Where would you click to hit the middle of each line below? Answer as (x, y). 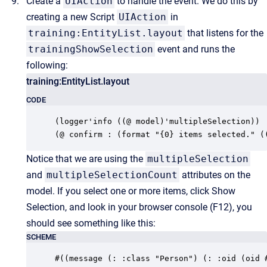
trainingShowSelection (91, 49)
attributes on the (215, 175)
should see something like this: (91, 223)
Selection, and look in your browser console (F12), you (139, 207)
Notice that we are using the (86, 159)
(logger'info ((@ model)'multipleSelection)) (157, 121)
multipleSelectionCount (112, 175)
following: (47, 65)
